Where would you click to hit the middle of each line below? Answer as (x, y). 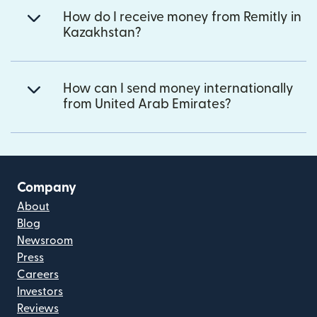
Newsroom (45, 240)
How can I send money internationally (178, 88)
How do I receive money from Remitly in (182, 17)
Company (47, 188)
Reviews (38, 308)
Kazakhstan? (102, 33)
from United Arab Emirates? (147, 104)
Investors (40, 291)
